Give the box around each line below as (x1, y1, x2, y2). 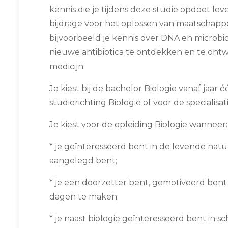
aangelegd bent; (49, 156, 117, 165)
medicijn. (49, 62, 85, 71)
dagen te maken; (49, 192, 119, 202)
